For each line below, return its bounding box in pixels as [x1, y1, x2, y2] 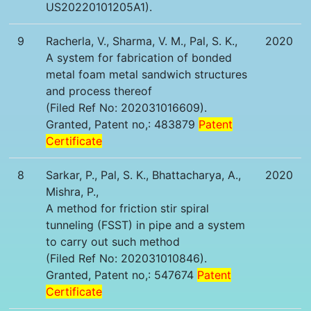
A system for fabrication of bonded [46, 51, 233, 65]
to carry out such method [46, 235, 180, 249]
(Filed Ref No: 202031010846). [46, 251, 208, 266]
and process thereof [46, 84, 153, 99]
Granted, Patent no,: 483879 [46, 117, 199, 132]
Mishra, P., [46, 185, 99, 199]
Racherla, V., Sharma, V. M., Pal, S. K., [46, 34, 238, 49]
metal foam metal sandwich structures [46, 67, 248, 82]
